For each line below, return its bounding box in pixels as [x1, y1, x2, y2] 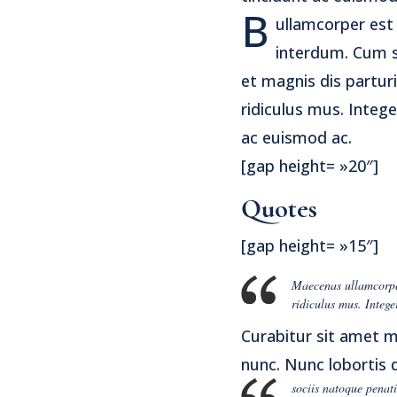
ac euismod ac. [241, 126, 352, 148]
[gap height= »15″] [241, 234, 378, 256]
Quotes [241, 191, 317, 225]
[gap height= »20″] [241, 154, 378, 176]
